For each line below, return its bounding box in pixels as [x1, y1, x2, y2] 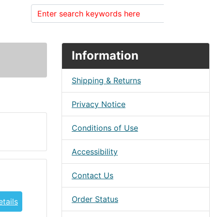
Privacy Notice [72, 99, 125, 109]
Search [170, 9, 195, 18]
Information [72, 48, 139, 62]
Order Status [72, 194, 118, 204]
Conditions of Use [72, 123, 138, 133]
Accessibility [72, 147, 118, 156]
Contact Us [72, 170, 113, 180]
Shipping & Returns [72, 76, 141, 85]
